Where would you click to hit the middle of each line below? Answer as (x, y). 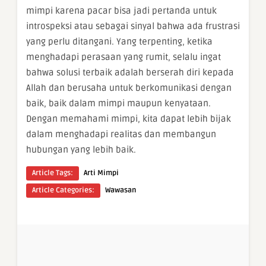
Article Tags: (53, 173)
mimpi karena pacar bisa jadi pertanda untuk (121, 11)
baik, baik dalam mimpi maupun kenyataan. (118, 103)
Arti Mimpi (101, 173)
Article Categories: (63, 190)
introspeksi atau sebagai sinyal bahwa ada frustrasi (133, 26)
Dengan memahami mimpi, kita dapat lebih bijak (129, 119)
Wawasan (121, 190)
